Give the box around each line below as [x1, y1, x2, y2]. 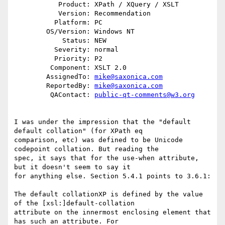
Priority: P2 [14, 55, 54, 63]
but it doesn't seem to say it [14, 163, 131, 171]
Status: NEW [14, 37, 62, 45]
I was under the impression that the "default [14, 118, 191, 126]
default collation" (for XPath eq [14, 127, 143, 135]
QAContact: [50, 91, 94, 99]
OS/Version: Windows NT [14, 28, 46, 36]
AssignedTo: [46, 73, 94, 81]
